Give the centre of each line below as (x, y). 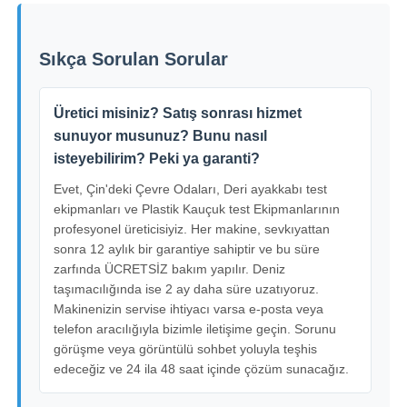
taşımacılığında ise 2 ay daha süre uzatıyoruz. (187, 288)
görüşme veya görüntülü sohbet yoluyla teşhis (186, 348)
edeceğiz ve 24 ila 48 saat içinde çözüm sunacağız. (202, 368)
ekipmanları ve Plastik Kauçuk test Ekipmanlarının (197, 208)
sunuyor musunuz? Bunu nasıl (161, 135)
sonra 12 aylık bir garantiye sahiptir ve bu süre (187, 248)
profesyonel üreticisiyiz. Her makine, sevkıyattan (192, 228)
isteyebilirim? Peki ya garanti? (157, 158)
